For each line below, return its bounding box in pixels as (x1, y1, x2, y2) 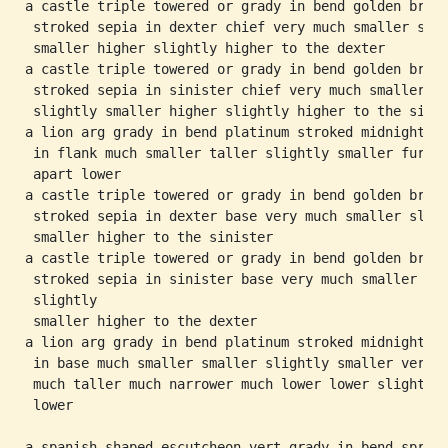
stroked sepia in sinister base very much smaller (25, 271, 417, 287)
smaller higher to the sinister (25, 229, 273, 245)
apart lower (25, 166, 121, 182)
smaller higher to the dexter (25, 313, 257, 329)
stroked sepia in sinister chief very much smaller (25, 82, 425, 98)
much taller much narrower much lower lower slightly (25, 376, 441, 392)
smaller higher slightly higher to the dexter (25, 40, 385, 56)
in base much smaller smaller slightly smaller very (25, 355, 433, 371)
